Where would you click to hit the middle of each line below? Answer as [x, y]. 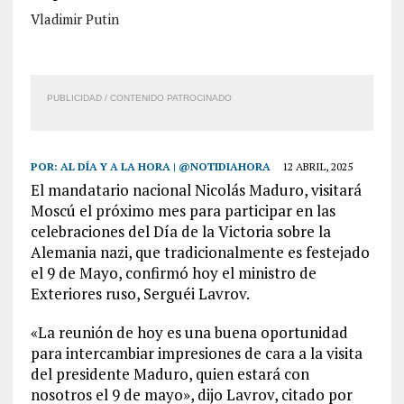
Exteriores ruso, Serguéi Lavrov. [140, 294]
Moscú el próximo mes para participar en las [183, 211]
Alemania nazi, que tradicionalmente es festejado [200, 252]
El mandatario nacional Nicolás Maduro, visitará [196, 190]
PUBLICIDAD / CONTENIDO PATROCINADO [139, 98]
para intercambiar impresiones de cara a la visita [196, 353]
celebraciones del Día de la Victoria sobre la [180, 231]
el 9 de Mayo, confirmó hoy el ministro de [173, 273]
